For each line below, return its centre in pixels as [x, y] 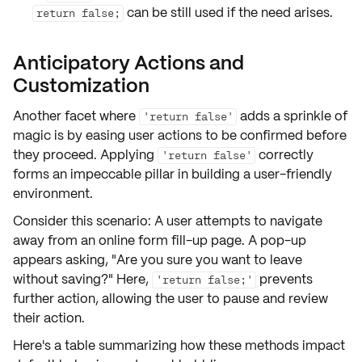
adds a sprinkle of [292, 116]
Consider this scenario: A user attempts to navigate [168, 221]
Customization [81, 85]
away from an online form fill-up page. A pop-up [160, 240]
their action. [49, 318]
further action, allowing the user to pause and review [170, 299]
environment [51, 194]
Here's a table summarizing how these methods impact [179, 345]
